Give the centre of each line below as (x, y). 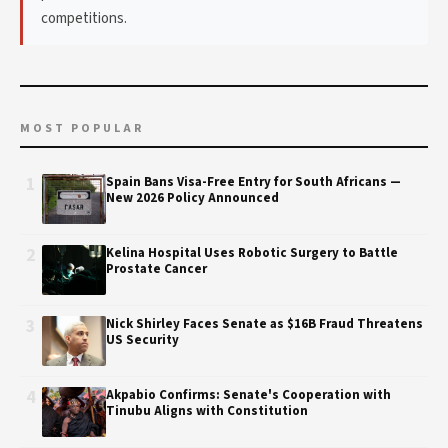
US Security (142, 340)
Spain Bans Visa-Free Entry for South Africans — (253, 182)
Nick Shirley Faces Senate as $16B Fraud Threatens (264, 324)
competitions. (84, 18)
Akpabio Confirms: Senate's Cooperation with (248, 395)
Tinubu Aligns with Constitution (207, 411)
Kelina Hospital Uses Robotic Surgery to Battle (252, 253)
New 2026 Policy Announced (192, 198)
